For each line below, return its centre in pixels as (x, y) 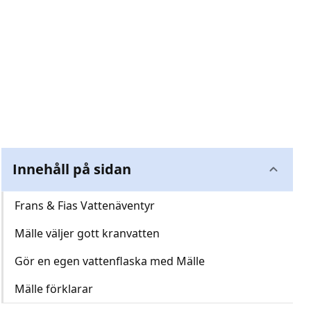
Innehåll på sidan (72, 169)
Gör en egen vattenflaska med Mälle (110, 261)
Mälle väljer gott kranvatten (87, 233)
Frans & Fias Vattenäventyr (85, 205)
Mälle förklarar (54, 289)
